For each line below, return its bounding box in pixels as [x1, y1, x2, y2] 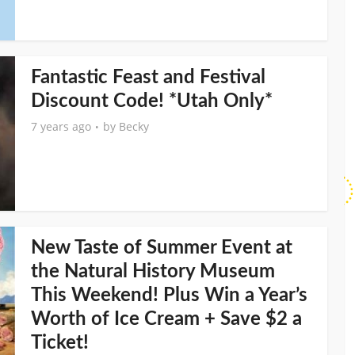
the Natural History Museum [31, 262, 275, 281]
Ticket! [31, 334, 89, 353]
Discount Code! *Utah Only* [31, 92, 273, 111]
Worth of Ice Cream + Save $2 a [31, 310, 302, 329]
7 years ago [31, 119, 91, 134]
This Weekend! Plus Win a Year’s [31, 286, 307, 305]
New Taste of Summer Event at [31, 239, 292, 258]
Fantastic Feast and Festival [31, 68, 265, 87]
